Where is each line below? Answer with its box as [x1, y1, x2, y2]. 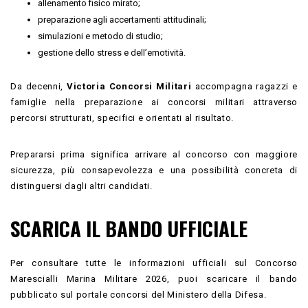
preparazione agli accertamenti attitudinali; [38, 14, 206, 25]
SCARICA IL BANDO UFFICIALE [10, 212, 247, 243]
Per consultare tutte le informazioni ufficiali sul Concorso [10, 257, 298, 268]
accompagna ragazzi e [191, 80, 298, 91]
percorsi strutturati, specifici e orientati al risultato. [10, 112, 234, 123]
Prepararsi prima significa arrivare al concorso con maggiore [10, 148, 298, 159]
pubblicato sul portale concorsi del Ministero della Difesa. [10, 289, 267, 300]
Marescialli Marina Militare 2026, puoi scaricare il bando [10, 273, 298, 284]
